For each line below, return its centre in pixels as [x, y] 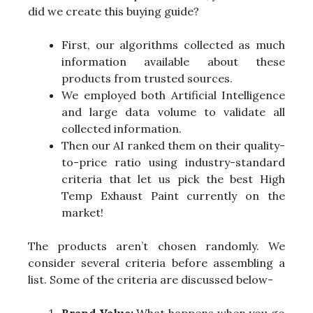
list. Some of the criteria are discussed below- [151, 280]
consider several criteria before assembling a [156, 263]
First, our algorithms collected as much [173, 45]
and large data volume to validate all [173, 112]
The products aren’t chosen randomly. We [156, 246]
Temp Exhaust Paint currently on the [173, 196]
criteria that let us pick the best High [173, 179]
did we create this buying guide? [114, 12]
